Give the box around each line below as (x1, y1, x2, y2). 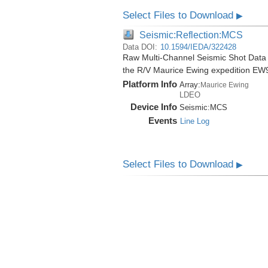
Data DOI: (122, 42, 160, 52)
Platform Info (122, 79, 177, 90)
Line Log (179, 117, 209, 126)
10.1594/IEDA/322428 (160, 42, 236, 52)
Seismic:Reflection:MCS (139, 29, 243, 41)
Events (148, 115, 177, 126)
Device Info (130, 102, 177, 112)
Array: (179, 80, 200, 90)
